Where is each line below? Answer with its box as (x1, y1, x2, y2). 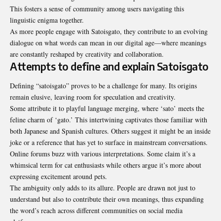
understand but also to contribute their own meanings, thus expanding (10, 194, 204, 204)
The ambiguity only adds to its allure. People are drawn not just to (10, 183, 195, 193)
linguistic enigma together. (10, 15, 84, 25)
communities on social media (102, 206, 183, 216)
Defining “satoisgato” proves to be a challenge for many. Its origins (10, 81, 197, 91)
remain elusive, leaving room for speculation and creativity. (10, 92, 176, 102)
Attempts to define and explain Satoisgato (10, 59, 209, 73)
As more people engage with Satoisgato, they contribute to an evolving (10, 26, 208, 36)
